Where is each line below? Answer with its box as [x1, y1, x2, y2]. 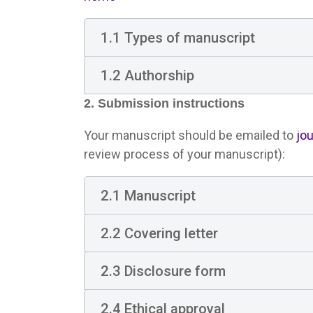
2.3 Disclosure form [100, 262, 226, 279]
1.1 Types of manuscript [100, 29, 255, 46]
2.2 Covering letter [100, 224, 218, 242]
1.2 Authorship [100, 66, 194, 84]
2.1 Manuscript [100, 187, 196, 204]
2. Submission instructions [84, 96, 245, 110]
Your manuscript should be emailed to [84, 128, 296, 143]
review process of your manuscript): [84, 147, 285, 161]
